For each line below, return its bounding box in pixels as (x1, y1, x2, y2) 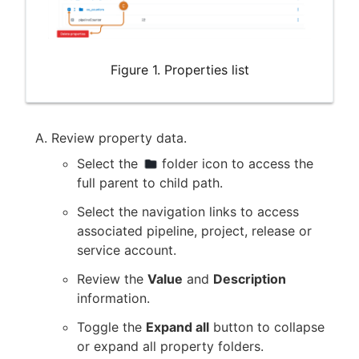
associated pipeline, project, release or (77, 222, 312, 239)
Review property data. (51, 129, 187, 146)
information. (77, 289, 150, 306)
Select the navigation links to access (77, 203, 299, 220)
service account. (77, 241, 176, 258)
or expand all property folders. (77, 337, 264, 354)
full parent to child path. (77, 174, 223, 191)
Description (213, 270, 286, 287)
